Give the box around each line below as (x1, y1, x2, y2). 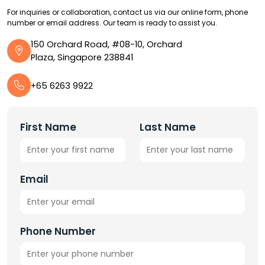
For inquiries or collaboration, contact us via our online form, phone (7, 7, 248, 17)
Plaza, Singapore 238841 (31, 51, 133, 63)
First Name (20, 120, 76, 134)
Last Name (140, 120, 196, 134)
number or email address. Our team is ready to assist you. (7, 18, 217, 28)
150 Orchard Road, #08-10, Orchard (31, 38, 182, 50)
